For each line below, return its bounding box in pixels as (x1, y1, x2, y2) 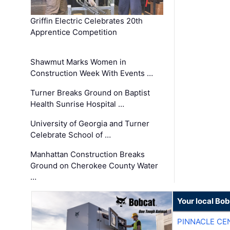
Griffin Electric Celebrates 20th (30, 16, 143, 26)
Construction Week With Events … (30, 68, 154, 79)
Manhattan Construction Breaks (30, 149, 145, 160)
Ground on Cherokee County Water (30, 161, 159, 171)
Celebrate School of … (30, 130, 111, 140)
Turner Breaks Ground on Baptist (30, 88, 150, 98)
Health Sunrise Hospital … (30, 99, 125, 109)
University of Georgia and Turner (30, 119, 150, 129)
